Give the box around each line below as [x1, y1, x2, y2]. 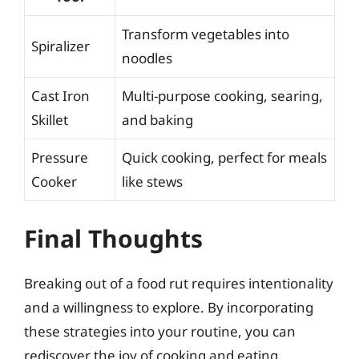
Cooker [31, 172, 77, 191]
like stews [122, 172, 183, 191]
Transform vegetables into [122, 25, 289, 43]
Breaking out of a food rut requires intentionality [24, 273, 333, 292]
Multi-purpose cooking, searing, [122, 87, 323, 105]
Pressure [31, 148, 88, 167]
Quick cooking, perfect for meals [122, 148, 327, 167]
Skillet [31, 111, 68, 129]
